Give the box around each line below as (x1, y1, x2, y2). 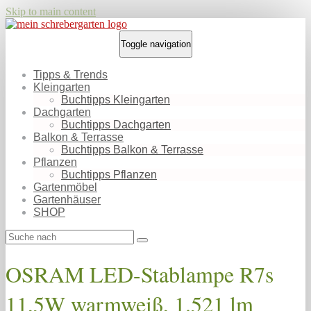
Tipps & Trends (33, 69, 108, 81)
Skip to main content (6, 6, 96, 17)
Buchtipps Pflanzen (61, 169, 157, 180)
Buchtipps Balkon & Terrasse (61, 144, 203, 155)
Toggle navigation (120, 39, 191, 49)
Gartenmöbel (33, 181, 97, 193)
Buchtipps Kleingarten (61, 94, 170, 106)
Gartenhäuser (33, 194, 101, 205)
